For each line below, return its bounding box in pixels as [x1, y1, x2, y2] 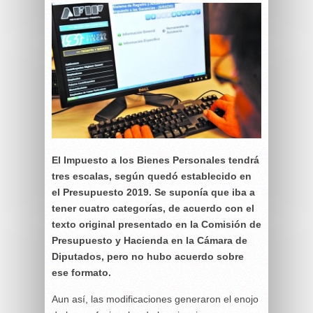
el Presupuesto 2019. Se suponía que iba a [52, 186, 255, 198]
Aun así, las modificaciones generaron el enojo [52, 293, 259, 305]
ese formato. [52, 266, 111, 278]
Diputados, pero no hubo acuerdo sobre [52, 250, 244, 262]
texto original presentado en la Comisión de [52, 218, 261, 230]
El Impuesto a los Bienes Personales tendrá [52, 154, 259, 166]
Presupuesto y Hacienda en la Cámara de [52, 234, 247, 246]
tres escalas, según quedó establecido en [52, 170, 252, 182]
